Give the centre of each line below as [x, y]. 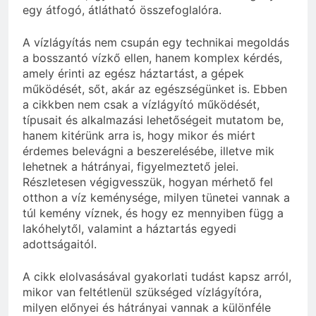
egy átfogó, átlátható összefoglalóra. [122, 10]
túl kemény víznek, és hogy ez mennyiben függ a [153, 213]
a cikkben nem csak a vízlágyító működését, [141, 105]
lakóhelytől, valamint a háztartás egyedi [129, 229]
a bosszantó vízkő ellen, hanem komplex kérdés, [152, 58]
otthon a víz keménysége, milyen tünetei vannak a [156, 198]
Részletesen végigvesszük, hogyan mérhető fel [148, 182]
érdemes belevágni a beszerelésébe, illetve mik [148, 151]
